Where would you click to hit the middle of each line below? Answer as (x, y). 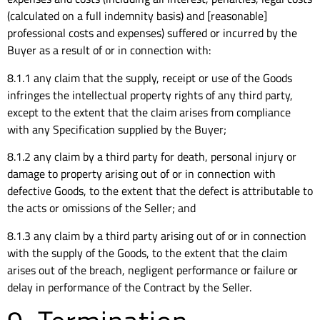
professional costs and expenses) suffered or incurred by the (152, 33)
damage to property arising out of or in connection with (141, 174)
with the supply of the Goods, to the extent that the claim (147, 252)
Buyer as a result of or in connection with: (109, 50)
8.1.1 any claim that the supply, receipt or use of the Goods (150, 77)
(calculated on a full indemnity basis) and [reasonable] (137, 16)
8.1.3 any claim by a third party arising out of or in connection (157, 235)
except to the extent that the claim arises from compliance (149, 112)
